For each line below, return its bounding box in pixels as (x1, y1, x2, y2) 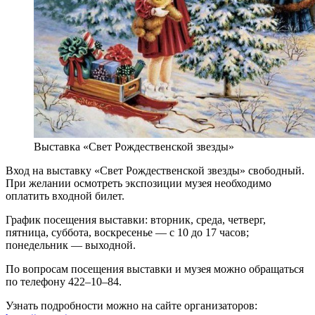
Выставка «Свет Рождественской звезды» (34, 141, 234, 153)
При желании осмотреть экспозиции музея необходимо (6, 177, 271, 190)
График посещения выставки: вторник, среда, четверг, (6, 214, 266, 226)
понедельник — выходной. (6, 239, 136, 252)
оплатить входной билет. (6, 190, 124, 202)
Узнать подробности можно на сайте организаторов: (6, 300, 257, 312)
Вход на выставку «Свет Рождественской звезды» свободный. (6, 165, 304, 177)
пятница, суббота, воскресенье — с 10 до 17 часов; (6, 226, 249, 239)
